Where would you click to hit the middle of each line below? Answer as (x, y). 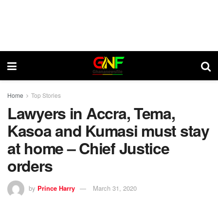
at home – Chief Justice (88, 148)
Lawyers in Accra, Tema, (91, 113)
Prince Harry (56, 188)
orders (30, 165)
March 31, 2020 (115, 188)
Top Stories (46, 95)
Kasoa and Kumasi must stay (108, 130)
